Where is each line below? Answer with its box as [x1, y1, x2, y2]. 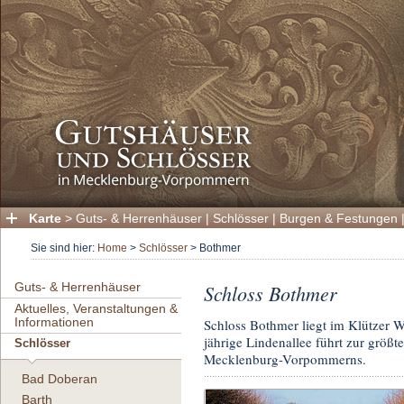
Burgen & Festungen [280, 211, 398, 225]
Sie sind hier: [31, 242, 97, 255]
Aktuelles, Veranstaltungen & [14, 301, 178, 317]
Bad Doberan [22, 372, 97, 387]
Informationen [14, 315, 94, 330]
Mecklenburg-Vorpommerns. [204, 350, 366, 369]
